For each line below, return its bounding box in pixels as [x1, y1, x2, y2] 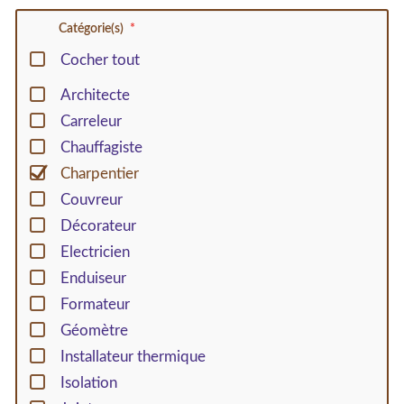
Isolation [60, 375, 117, 391]
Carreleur [60, 114, 122, 130]
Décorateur [60, 218, 136, 234]
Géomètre [60, 323, 128, 339]
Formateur [60, 297, 130, 313]
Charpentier [60, 166, 139, 182]
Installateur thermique [60, 349, 206, 365]
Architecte [60, 87, 130, 104]
